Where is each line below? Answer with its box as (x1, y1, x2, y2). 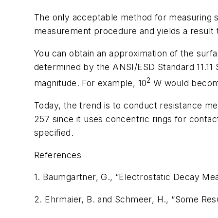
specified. (34, 127, 74, 138)
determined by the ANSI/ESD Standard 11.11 (34, 61, 216, 72)
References (34, 149, 81, 160)
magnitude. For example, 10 (34, 78, 147, 89)
